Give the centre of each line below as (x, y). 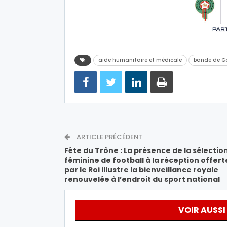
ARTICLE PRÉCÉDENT (109, 137)
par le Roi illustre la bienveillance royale (141, 169)
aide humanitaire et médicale (140, 60)
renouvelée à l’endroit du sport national (142, 179)
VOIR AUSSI (202, 210)
